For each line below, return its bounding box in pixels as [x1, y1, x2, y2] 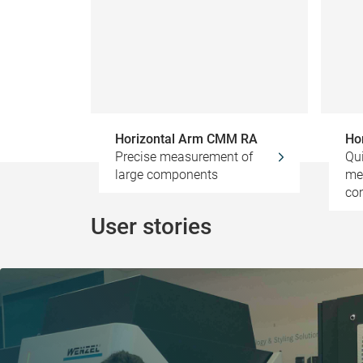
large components [115, 167, 218, 182]
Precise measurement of [115, 149, 253, 164]
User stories [91, 213, 211, 240]
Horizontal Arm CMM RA [115, 131, 258, 147]
